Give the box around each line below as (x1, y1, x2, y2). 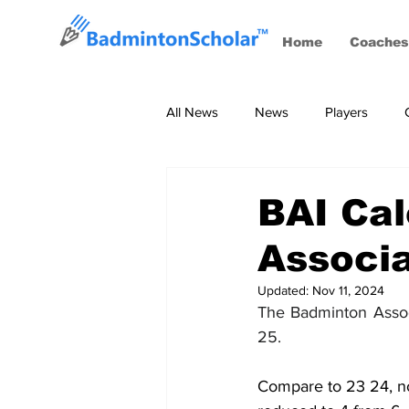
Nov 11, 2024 (312, 282, 384, 298)
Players (325, 104, 368, 121)
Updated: (257, 282, 312, 298)
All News (166, 104, 218, 121)
